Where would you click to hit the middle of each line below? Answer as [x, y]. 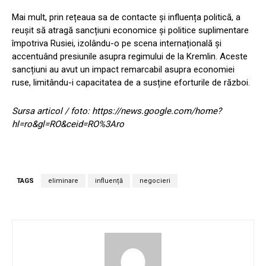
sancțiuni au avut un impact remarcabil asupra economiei [123, 69]
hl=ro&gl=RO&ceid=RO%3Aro [68, 124]
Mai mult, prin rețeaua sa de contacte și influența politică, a [126, 17]
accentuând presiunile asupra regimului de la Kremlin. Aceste [130, 56]
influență [109, 180]
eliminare [63, 180]
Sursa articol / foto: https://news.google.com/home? [117, 111]
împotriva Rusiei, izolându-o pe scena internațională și [117, 43]
